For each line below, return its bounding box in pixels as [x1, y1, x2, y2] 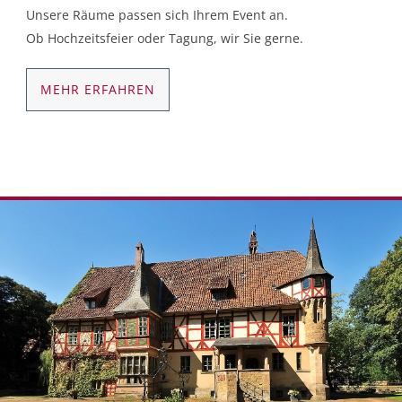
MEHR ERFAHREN [40, 80, 155, 98]
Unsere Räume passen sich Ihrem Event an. [26, 5, 288, 23]
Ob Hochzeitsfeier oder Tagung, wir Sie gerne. [26, 29, 303, 47]
